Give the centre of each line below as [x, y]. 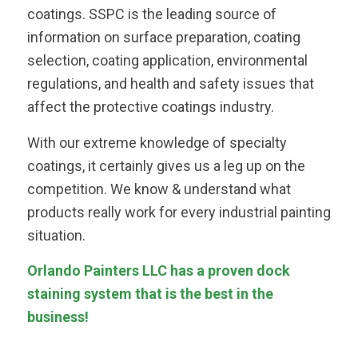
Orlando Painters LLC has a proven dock [158, 270]
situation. [56, 235]
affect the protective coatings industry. [150, 107]
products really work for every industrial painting [179, 212]
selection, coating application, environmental [167, 61]
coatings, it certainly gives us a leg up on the [166, 165]
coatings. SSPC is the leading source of [151, 14]
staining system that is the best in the [150, 293]
